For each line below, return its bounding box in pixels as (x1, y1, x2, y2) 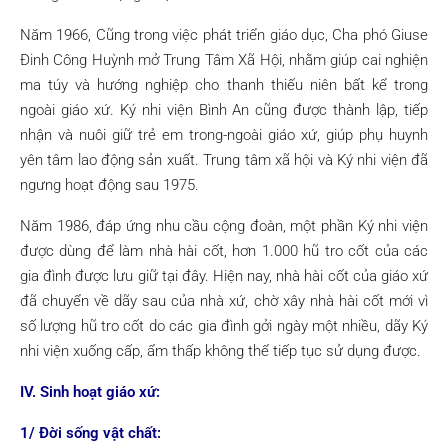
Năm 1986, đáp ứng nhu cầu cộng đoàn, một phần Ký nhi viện (20, 217, 428, 235)
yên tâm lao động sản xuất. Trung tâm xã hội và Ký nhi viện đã (20, 151, 428, 169)
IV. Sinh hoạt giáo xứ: (20, 383, 160, 401)
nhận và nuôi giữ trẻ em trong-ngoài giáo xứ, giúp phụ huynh (20, 126, 428, 144)
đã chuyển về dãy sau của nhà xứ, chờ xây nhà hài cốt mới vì (20, 292, 428, 310)
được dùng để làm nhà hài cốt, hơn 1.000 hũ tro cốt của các (20, 242, 428, 260)
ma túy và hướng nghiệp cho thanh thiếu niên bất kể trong (20, 76, 428, 94)
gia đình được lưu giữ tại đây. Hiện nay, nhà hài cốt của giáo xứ (20, 267, 428, 285)
